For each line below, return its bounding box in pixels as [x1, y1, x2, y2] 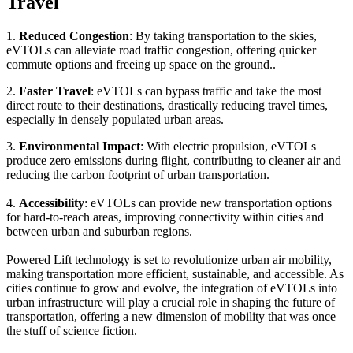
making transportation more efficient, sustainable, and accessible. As [6, 266, 344, 281]
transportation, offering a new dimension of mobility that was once [6, 309, 336, 323]
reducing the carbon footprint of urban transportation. [6, 167, 269, 181]
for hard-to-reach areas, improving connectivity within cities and [6, 210, 324, 224]
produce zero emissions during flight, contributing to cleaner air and [6, 153, 341, 167]
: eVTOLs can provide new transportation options [84, 195, 332, 210]
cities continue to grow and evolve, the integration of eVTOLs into [6, 281, 337, 295]
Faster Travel [19, 84, 91, 98]
